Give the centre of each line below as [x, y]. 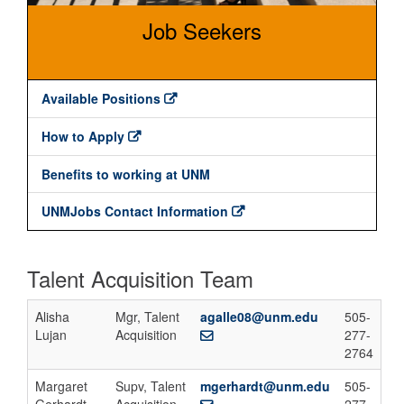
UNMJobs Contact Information [135, 211]
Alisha [52, 317]
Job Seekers [202, 30]
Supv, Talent [151, 386]
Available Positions [101, 98]
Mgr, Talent [147, 317]
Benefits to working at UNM [126, 174]
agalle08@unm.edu [259, 317]
